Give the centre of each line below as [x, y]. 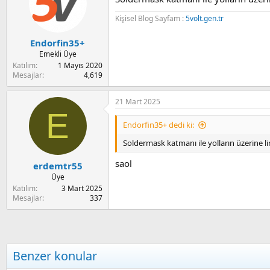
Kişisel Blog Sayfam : [150, 18]
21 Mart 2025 [138, 102]
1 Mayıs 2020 [80, 66]
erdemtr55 [58, 165]
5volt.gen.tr [205, 18]
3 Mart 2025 [82, 188]
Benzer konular [55, 256]
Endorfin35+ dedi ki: [159, 125]
